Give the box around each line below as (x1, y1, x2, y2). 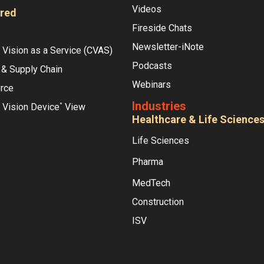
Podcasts (132, 60, 172, 72)
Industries (132, 99, 186, 114)
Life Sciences (132, 135, 189, 147)
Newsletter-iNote (132, 41, 204, 53)
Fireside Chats (132, 22, 192, 34)
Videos (132, 4, 161, 15)
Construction (132, 196, 184, 208)
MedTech (132, 177, 170, 189)
